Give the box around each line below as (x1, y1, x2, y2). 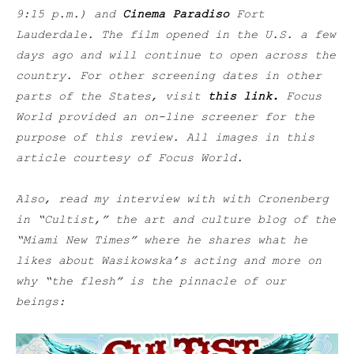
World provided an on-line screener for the (16, 111, 314, 125)
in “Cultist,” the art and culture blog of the (16, 213, 336, 228)
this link (208, 90, 272, 104)
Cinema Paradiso (122, 8, 229, 22)
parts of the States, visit (16, 90, 208, 104)
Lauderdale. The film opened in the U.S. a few (16, 28, 336, 43)
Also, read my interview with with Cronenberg (16, 193, 329, 207)
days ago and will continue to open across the (16, 49, 336, 63)
